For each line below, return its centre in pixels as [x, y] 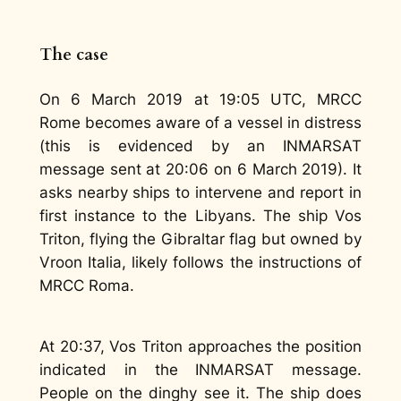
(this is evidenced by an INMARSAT [200, 145]
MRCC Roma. [86, 285]
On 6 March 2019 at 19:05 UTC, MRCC [200, 99]
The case [73, 55]
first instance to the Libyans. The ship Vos [200, 215]
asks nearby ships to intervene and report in [200, 192]
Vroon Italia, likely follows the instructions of [200, 262]
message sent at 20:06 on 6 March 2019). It [200, 169]
